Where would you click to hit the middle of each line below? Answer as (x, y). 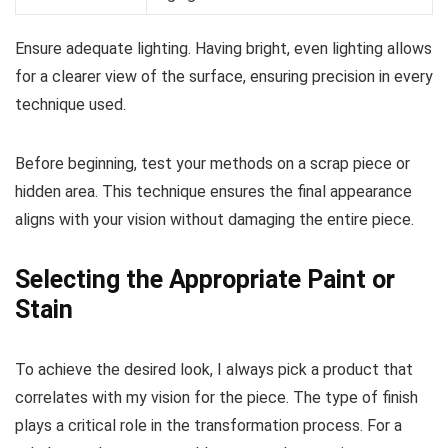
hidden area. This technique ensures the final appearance (213, 191)
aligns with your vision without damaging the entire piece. (214, 219)
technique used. (70, 104)
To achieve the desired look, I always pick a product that (214, 369)
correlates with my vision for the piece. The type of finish (216, 397)
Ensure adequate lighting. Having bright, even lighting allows (223, 48)
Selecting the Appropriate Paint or (205, 279)
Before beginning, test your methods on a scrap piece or (212, 163)
